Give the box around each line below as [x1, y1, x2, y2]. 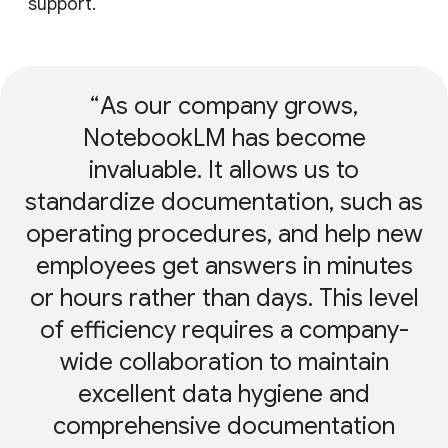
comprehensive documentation [53, 411, 395, 442]
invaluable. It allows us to [89, 155, 359, 186]
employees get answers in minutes [35, 251, 413, 282]
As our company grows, [100, 91, 359, 122]
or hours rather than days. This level [29, 283, 419, 314]
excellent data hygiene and [78, 379, 370, 410]
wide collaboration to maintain [59, 347, 389, 378]
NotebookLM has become [82, 123, 366, 154]
